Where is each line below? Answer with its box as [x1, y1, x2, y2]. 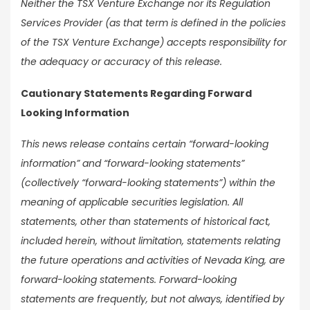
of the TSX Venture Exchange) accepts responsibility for [21, 35, 286, 50]
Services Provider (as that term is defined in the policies [21, 16, 286, 30]
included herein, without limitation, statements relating [21, 234, 280, 248]
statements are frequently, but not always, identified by [21, 292, 284, 307]
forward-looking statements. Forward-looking [21, 273, 237, 287]
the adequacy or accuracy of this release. [21, 55, 222, 69]
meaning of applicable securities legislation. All [21, 195, 243, 210]
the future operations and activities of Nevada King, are [21, 253, 285, 268]
